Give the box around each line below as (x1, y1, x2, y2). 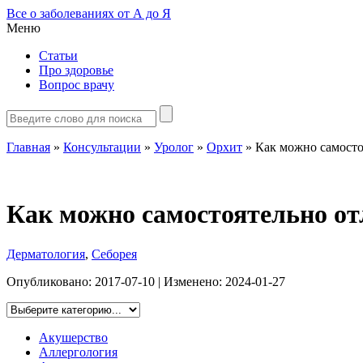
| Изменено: (155, 274, 225, 288)
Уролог (154, 140, 194, 154)
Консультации (63, 140, 141, 154)
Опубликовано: (6, 274, 95, 288)
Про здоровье (39, 63, 113, 77)
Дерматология (6, 246, 85, 261)
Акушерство (39, 330, 108, 344)
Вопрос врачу (39, 78, 114, 92)
